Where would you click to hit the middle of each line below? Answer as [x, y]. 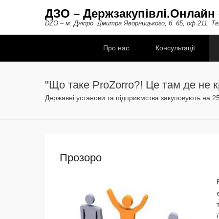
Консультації [175, 48]
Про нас [116, 48]
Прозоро [81, 158]
